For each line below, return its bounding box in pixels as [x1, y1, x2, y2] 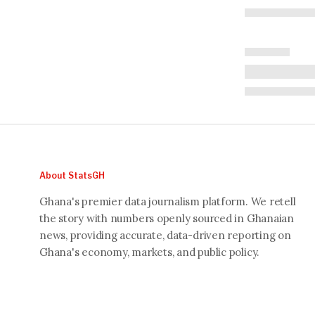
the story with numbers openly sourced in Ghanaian [39, 211, 294, 225]
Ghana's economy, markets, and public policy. [39, 245, 260, 259]
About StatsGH [39, 169, 105, 181]
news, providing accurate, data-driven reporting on [39, 228, 291, 242]
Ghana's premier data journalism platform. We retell [39, 194, 296, 208]
